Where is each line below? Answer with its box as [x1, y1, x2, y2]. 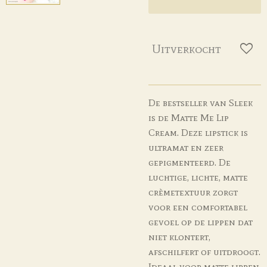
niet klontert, [148, 230, 210, 243]
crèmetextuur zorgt [148, 185, 238, 198]
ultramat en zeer [148, 141, 223, 153]
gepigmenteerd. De [148, 156, 231, 168]
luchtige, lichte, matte [148, 170, 248, 183]
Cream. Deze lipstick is [148, 126, 248, 138]
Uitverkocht [152, 41, 221, 57]
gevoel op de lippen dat [148, 215, 253, 228]
